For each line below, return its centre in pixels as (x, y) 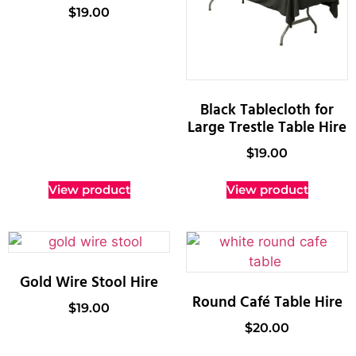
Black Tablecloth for (267, 110)
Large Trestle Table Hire (267, 128)
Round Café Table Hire (267, 302)
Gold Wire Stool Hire (89, 282)
